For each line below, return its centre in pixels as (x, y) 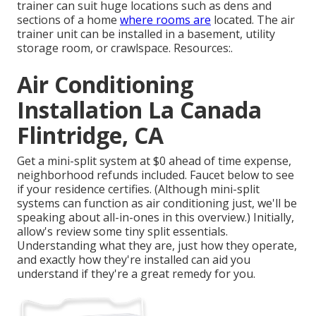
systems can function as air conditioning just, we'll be (157, 203)
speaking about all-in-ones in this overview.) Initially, (156, 218)
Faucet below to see (242, 175)
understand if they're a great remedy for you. (136, 274)
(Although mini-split (206, 189)
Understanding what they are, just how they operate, (157, 246)
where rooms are (165, 20)
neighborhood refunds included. (103, 175)
